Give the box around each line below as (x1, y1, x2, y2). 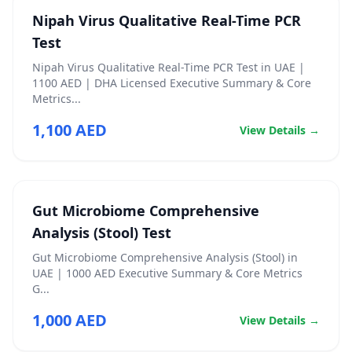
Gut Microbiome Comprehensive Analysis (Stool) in (32, 250, 298, 265)
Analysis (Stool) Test (32, 223, 171, 242)
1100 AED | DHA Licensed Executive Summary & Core (32, 75, 311, 90)
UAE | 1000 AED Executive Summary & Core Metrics (32, 266, 302, 280)
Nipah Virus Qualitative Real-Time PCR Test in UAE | (32, 60, 305, 75)
